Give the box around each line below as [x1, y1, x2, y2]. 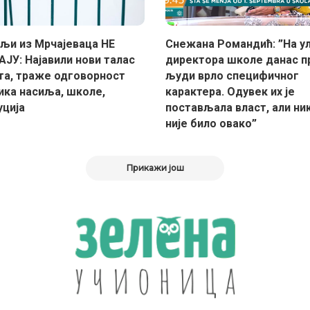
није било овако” [165, 116, 257, 130]
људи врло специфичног [165, 69, 299, 82]
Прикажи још [126, 162, 184, 173]
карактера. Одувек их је [165, 84, 295, 98]
